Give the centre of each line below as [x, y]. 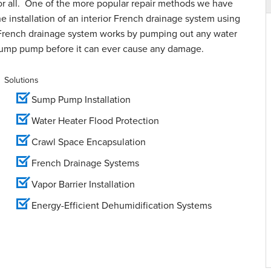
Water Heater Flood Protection [95, 120]
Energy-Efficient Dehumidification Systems [122, 205]
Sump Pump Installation [81, 99]
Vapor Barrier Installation [83, 184]
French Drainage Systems [85, 163]
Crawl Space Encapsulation [89, 142]
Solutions [21, 80]
